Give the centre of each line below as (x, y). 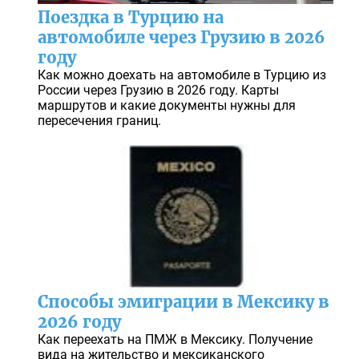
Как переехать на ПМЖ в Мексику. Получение (175, 340)
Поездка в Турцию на (130, 18)
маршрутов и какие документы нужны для (166, 106)
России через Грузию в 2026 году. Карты (158, 91)
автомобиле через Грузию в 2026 (181, 38)
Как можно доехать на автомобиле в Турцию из (182, 75)
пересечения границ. (99, 121)
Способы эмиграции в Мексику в (183, 302)
